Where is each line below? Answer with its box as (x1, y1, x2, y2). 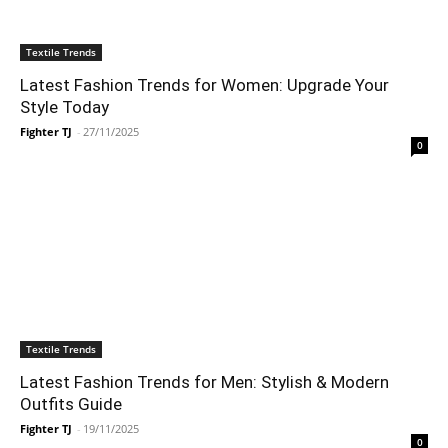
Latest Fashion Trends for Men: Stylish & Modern (20, 372, 389, 392)
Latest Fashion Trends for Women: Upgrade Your (20, 75, 389, 95)
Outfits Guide (20, 394, 122, 414)
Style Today (20, 97, 109, 117)
